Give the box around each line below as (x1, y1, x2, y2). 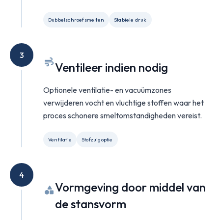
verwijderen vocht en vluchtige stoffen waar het (43, 98, 204, 108)
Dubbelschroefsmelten (48, 16, 104, 23)
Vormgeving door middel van (55, 180, 206, 194)
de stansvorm (55, 196, 126, 211)
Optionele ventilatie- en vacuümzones (43, 85, 171, 95)
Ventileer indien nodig (55, 60, 168, 75)
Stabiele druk (114, 16, 147, 23)
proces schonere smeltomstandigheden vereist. (43, 110, 202, 120)
